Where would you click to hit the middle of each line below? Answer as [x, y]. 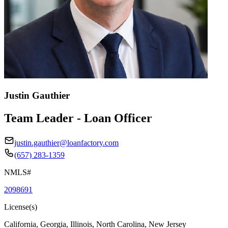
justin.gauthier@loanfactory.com [66, 142]
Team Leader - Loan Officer [78, 118]
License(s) [21, 207]
